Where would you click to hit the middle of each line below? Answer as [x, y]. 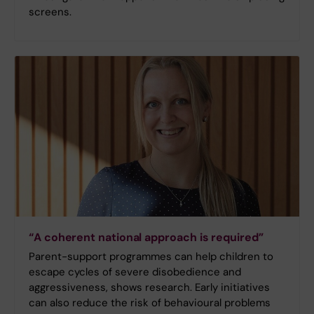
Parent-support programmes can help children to [151, 256]
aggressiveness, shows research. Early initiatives [149, 287]
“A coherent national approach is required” [146, 237]
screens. [52, 12]
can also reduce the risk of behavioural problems [150, 302]
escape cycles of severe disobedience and [135, 272]
